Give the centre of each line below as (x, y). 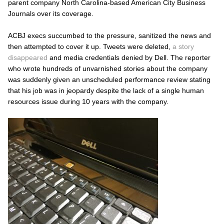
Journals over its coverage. (51, 13)
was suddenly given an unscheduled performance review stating (109, 79)
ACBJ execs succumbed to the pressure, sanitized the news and (109, 35)
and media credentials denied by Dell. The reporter (129, 57)
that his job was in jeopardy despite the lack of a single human (106, 90)
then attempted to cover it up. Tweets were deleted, (90, 46)
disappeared (28, 57)
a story (183, 46)
